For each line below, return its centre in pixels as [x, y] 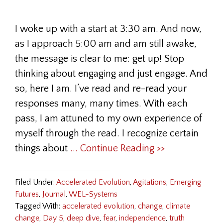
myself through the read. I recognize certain [107, 133]
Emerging [186, 182]
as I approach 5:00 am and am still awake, [106, 44]
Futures [27, 194]
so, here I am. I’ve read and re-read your [101, 89]
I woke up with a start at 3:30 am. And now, [108, 29]
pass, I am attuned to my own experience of [109, 118]
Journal [54, 194]
